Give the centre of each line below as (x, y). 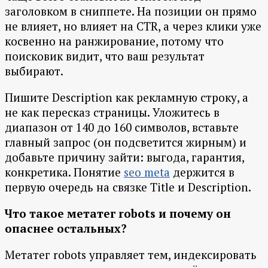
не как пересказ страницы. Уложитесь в (112, 112)
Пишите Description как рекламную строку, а (127, 98)
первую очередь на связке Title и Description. (128, 187)
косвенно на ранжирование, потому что (114, 41)
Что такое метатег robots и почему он (118, 214)
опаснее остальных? (66, 229)
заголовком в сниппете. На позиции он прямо (131, 11)
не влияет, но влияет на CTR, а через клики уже (133, 26)
